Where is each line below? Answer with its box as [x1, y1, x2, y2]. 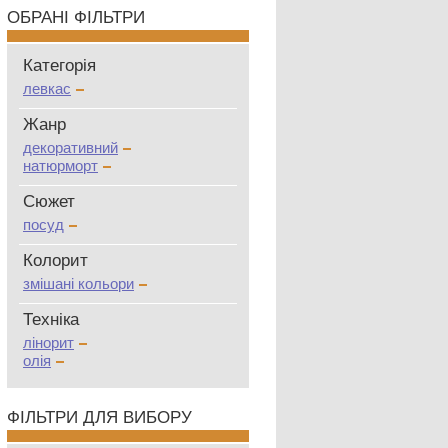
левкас [23, 80, 71, 97]
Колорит [23, 251, 88, 270]
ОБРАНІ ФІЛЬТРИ [7, 8, 145, 27]
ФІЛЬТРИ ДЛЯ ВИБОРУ [7, 408, 192, 427]
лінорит [23, 334, 74, 351]
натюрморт [23, 157, 98, 174]
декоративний [23, 139, 118, 156]
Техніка [23, 310, 79, 329]
